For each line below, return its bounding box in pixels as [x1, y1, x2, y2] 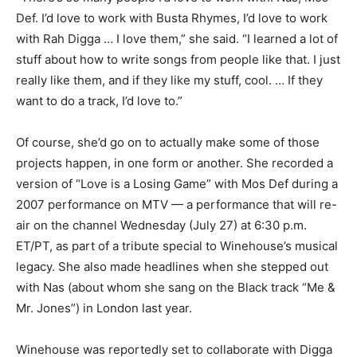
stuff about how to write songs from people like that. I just [16, 52, 340, 68]
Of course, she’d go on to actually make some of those [16, 135, 320, 151]
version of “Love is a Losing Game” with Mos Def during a [16, 176, 338, 192]
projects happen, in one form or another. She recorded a [16, 155, 333, 171]
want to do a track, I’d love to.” [16, 93, 182, 109]
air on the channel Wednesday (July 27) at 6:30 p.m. [16, 218, 307, 233]
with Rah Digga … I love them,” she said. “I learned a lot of [16, 31, 338, 47]
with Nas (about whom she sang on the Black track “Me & [16, 280, 335, 296]
